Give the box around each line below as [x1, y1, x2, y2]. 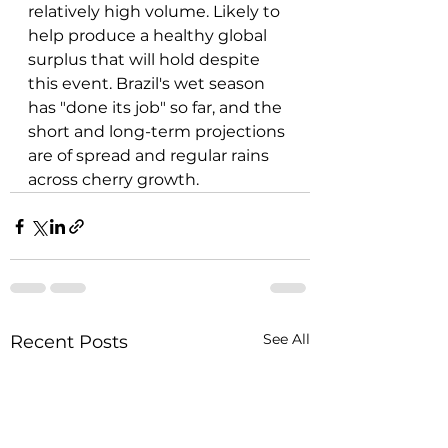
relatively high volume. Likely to [28, 2, 284, 22]
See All [263, 330, 310, 349]
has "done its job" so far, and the [28, 98, 286, 118]
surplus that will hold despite [28, 50, 264, 70]
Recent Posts [10, 331, 128, 354]
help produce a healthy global [28, 26, 271, 46]
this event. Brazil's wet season [28, 74, 269, 94]
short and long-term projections [28, 122, 289, 142]
